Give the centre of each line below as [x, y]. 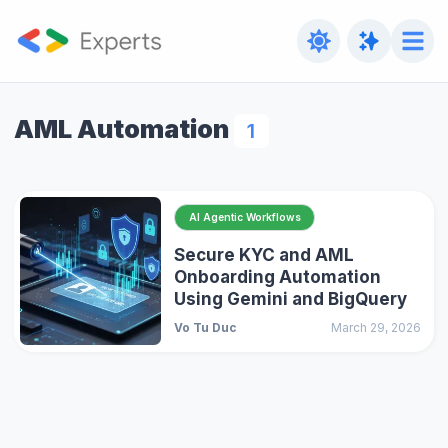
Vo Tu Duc [206, 328]
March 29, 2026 [375, 328]
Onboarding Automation [278, 277]
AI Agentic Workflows [244, 217]
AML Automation [121, 128]
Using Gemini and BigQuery [291, 299]
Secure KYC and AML [264, 255]
